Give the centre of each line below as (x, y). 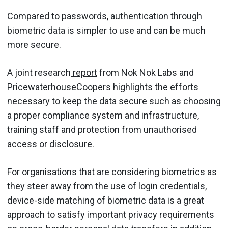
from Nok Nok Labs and (146, 73)
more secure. (34, 45)
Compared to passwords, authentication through (105, 16)
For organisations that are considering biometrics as (112, 172)
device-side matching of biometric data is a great (106, 200)
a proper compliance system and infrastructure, (103, 115)
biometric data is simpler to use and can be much (106, 30)
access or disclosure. (51, 144)
